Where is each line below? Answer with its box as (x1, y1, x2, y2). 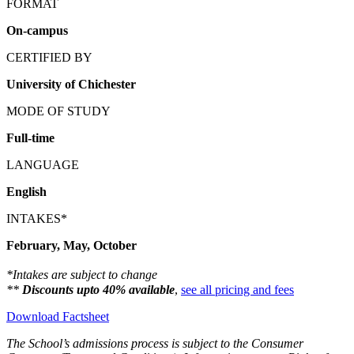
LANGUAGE (6, 157, 79, 171)
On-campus (6, 23, 68, 37)
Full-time (6, 130, 55, 145)
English (6, 184, 47, 198)
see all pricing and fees (181, 282, 294, 296)
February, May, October (6, 238, 137, 252)
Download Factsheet (6, 309, 109, 323)
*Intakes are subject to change (6, 267, 168, 281)
